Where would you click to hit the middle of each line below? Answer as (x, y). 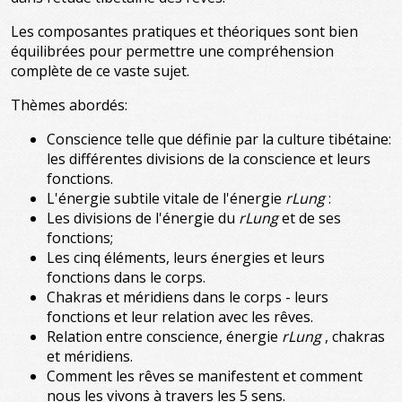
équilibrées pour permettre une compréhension (172, 51)
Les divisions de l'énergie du (143, 218)
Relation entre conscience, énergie (164, 336)
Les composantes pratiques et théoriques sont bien (184, 31)
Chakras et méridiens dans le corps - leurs (188, 297)
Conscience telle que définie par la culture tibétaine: (219, 139)
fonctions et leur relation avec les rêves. (180, 317)
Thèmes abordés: (69, 105)
